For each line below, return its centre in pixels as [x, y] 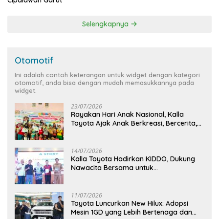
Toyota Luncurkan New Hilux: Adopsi [130, 204]
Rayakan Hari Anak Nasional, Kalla [127, 115]
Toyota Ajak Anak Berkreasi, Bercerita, [134, 123]
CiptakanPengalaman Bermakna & [128, 177]
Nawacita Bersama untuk [112, 168]
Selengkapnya [106, 24]
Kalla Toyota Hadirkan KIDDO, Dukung [133, 159]
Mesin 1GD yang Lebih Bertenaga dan [131, 212]
